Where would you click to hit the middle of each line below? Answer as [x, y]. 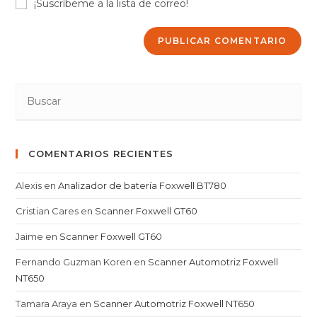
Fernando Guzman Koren [74, 261]
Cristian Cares [47, 211]
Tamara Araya [47, 303]
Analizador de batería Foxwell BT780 [143, 185]
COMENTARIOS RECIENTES [101, 153]
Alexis [29, 185]
